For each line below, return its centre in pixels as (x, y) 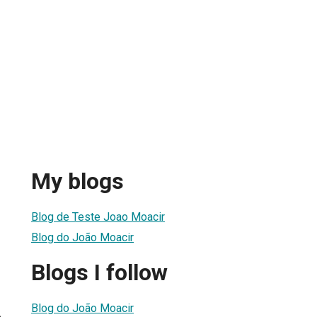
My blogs (77, 181)
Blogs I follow (99, 273)
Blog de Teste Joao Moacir (98, 217)
